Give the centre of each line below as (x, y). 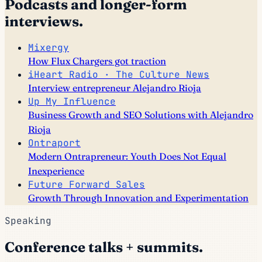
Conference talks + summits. (104, 247)
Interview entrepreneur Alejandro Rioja (115, 87)
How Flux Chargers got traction (97, 61)
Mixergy (49, 47)
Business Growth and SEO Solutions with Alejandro (141, 114)
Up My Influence (72, 101)
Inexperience (56, 170)
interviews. (44, 22)
